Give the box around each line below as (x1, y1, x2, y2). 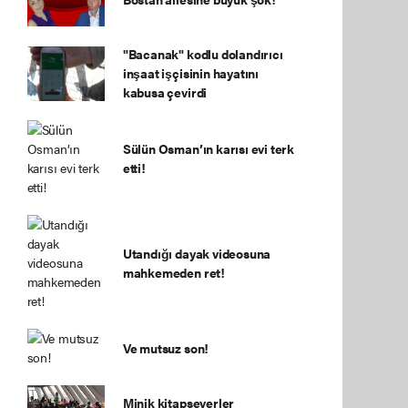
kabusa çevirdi (122, 83, 208, 101)
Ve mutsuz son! (122, 338, 209, 357)
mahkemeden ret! (122, 262, 225, 281)
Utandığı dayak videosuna (122, 243, 271, 262)
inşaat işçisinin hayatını (122, 64, 260, 82)
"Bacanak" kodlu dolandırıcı (122, 45, 283, 63)
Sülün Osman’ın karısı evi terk (122, 139, 295, 158)
